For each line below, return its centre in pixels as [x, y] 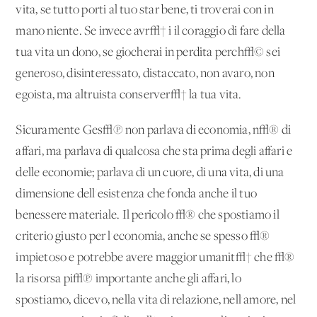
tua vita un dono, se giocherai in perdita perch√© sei [148, 52]
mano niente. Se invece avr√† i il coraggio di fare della [151, 31]
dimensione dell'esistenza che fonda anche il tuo [137, 194]
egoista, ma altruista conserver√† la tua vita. [129, 95]
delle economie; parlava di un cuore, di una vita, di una [150, 173]
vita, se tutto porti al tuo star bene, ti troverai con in [145, 10]
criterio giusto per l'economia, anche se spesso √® [143, 236]
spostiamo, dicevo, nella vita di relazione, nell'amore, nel [156, 300]
